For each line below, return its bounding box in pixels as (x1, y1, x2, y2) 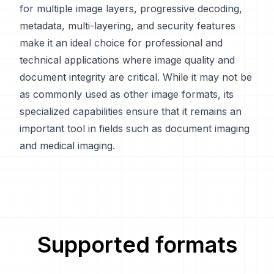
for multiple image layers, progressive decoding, (20, 2, 242, 15)
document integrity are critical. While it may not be (20, 71, 252, 83)
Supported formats (37, 231, 237, 258)
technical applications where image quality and (20, 54, 235, 66)
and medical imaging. (20, 139, 115, 152)
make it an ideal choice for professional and (20, 37, 223, 49)
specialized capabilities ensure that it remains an (20, 105, 242, 117)
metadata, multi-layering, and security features (20, 20, 235, 32)
